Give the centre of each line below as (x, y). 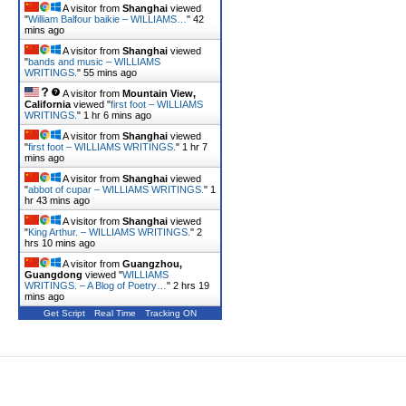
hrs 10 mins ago (60, 243)
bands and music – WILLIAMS (94, 62)
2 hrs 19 (191, 285)
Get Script (64, 313)
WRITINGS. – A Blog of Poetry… (96, 285)
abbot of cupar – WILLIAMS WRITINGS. (116, 189)
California (48, 104)
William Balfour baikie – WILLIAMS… (107, 19)
